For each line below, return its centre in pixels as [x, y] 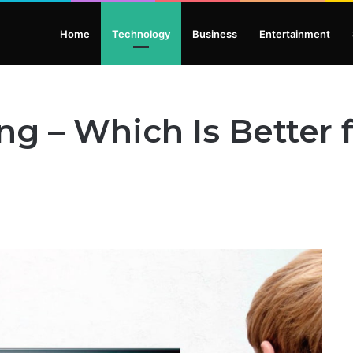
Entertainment [295, 34]
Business [215, 34]
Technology [141, 34]
